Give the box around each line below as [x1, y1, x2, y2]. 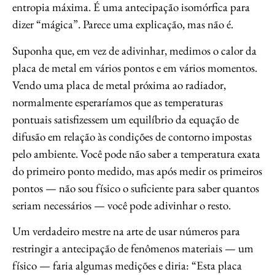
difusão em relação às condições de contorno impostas [12, 128, 252, 144]
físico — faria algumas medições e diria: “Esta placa [12, 258, 242, 274]
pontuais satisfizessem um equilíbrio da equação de [12, 111, 239, 127]
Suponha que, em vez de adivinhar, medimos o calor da [12, 42, 257, 58]
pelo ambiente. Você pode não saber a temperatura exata [12, 145, 260, 161]
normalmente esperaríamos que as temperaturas [12, 94, 223, 110]
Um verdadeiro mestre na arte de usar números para [12, 223, 240, 239]
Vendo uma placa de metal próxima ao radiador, [12, 77, 226, 93]
